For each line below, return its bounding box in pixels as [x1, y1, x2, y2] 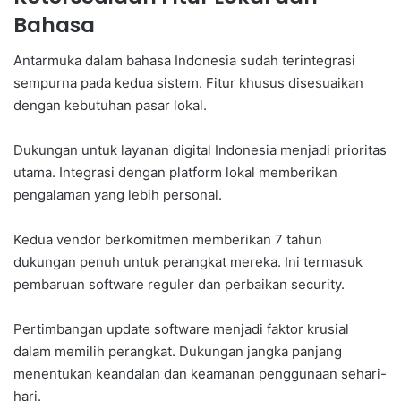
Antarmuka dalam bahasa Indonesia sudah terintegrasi [13, 52, 355, 70]
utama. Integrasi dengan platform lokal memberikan [13, 164, 337, 182]
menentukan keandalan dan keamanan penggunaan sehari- [13, 365, 387, 383]
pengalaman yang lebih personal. [13, 186, 222, 204]
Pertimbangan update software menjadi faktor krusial [13, 320, 349, 338]
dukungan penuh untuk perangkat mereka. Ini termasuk [13, 253, 363, 271]
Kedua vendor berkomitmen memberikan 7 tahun [13, 231, 322, 249]
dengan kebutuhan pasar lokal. [13, 97, 207, 115]
